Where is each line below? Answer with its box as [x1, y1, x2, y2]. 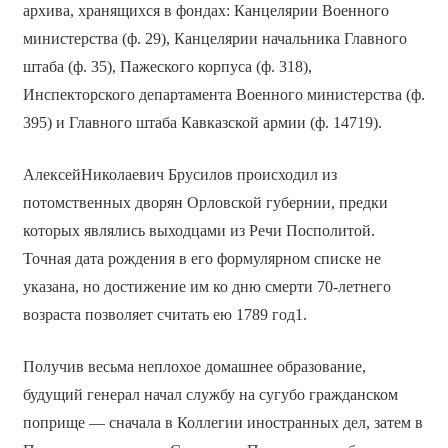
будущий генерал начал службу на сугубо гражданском [22, 386, 398, 404]
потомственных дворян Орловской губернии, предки [22, 194, 388, 212]
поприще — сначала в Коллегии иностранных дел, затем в [22, 414, 423, 432]
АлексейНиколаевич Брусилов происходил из [22, 166, 337, 184]
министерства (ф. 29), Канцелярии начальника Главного [22, 30, 407, 48]
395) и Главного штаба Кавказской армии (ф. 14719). [22, 114, 382, 132]
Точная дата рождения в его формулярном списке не [22, 250, 381, 268]
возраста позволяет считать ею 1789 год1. [22, 306, 307, 324]
